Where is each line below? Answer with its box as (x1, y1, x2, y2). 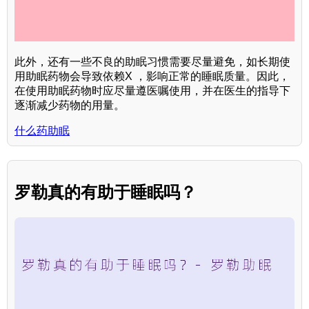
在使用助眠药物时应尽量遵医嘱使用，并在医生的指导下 (14, 84, 290, 97)
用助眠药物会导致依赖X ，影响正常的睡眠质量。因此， (14, 70, 290, 82)
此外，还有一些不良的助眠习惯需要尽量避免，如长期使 (14, 55, 290, 68)
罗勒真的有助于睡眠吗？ (14, 182, 197, 201)
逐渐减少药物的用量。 (14, 99, 125, 111)
